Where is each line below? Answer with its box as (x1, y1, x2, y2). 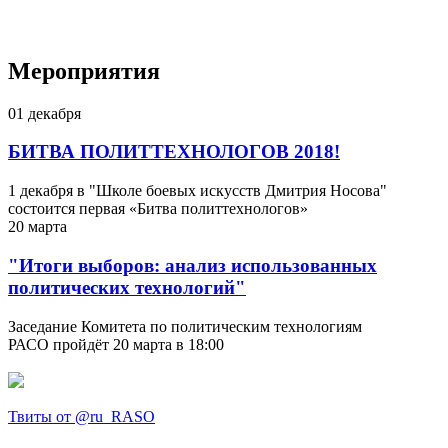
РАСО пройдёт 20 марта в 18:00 (8, 335, 224, 353)
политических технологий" (8, 276, 246, 298)
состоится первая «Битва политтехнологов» (8, 200, 308, 218)
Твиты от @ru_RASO (8, 407, 155, 425)
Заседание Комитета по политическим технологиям (8, 317, 362, 335)
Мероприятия (8, 57, 160, 84)
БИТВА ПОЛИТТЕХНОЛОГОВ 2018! (8, 141, 340, 163)
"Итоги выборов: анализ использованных (8, 254, 377, 276)
